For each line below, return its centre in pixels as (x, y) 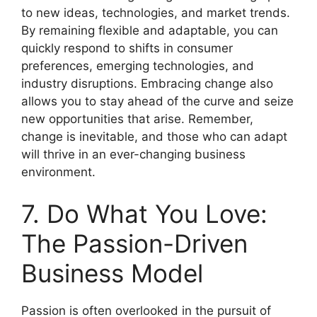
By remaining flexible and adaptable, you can (150, 30)
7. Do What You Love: (144, 214)
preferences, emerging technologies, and (138, 65)
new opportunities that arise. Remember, (137, 119)
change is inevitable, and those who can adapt (154, 136)
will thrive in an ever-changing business (133, 154)
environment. (58, 172)
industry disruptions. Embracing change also (147, 83)
